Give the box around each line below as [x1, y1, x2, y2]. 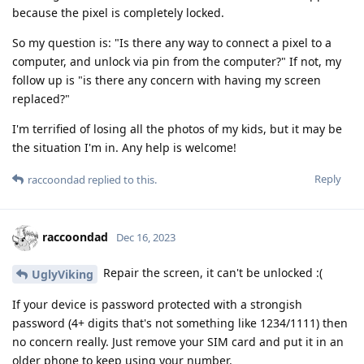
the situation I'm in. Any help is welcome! [12, 139, 236, 155]
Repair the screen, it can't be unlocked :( [100, 264, 323, 280]
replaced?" [12, 90, 70, 106]
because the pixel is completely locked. [12, 4, 224, 20]
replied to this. [85, 171, 157, 187]
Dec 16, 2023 [116, 229, 175, 245]
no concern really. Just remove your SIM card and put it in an [12, 333, 344, 349]
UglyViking [32, 266, 93, 282]
